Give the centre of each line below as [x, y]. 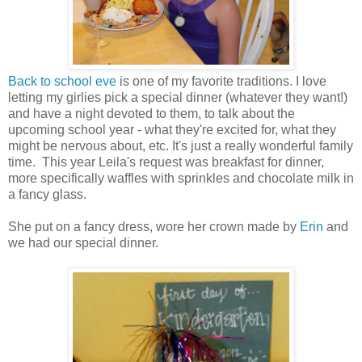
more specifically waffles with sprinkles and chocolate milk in [181, 178]
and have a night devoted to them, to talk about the [152, 113]
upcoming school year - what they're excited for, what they [172, 129]
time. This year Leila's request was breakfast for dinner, [166, 162]
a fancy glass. [47, 194]
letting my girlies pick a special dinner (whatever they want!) [178, 97]
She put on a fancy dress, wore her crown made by [154, 226]
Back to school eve [62, 81]
